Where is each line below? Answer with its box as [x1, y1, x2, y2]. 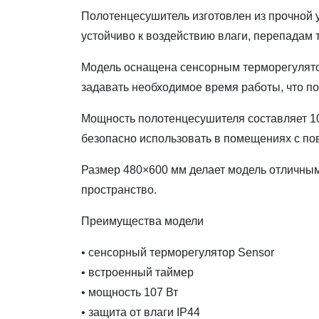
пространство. [81, 184, 157, 196]
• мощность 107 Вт [81, 286, 178, 298]
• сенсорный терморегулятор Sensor [81, 246, 274, 258]
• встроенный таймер [81, 266, 194, 278]
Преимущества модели [81, 215, 204, 227]
